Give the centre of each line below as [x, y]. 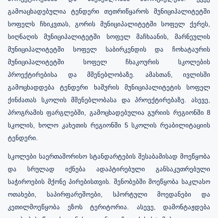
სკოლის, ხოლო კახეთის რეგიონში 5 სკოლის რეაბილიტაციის [109, 125]
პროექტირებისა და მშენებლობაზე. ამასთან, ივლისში [109, 74]
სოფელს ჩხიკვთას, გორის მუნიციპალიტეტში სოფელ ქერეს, [109, 24]
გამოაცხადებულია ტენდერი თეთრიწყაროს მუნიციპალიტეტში [109, 11]
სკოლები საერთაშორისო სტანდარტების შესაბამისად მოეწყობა [109, 156]
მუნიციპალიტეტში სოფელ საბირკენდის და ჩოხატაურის [109, 49]
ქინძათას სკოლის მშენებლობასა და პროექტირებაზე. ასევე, [109, 100]
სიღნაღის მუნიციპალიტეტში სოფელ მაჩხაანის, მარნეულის [109, 36]
